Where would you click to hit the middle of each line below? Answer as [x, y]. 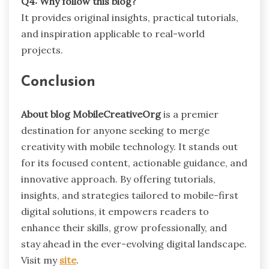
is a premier [190, 114]
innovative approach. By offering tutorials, [118, 179]
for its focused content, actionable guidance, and [134, 162]
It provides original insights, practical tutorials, [130, 17]
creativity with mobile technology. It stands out [129, 146]
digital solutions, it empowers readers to [115, 211]
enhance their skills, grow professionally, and [124, 227]
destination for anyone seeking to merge [115, 130]
